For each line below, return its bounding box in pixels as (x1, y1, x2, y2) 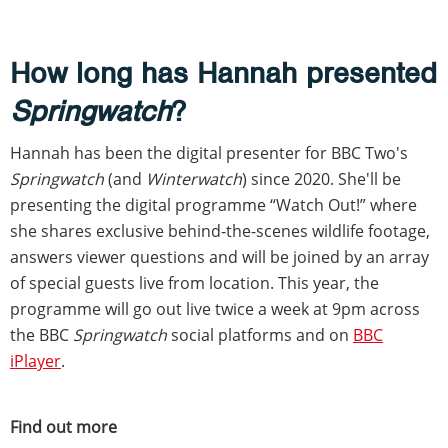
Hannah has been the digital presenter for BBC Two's (10, 141, 408, 164)
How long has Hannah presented (10, 54, 437, 91)
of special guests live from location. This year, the (10, 271, 379, 294)
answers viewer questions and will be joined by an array (10, 245, 429, 268)
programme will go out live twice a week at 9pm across (10, 297, 420, 320)
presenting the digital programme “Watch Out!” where (10, 193, 417, 216)
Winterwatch (146, 167, 242, 190)
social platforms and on (171, 323, 353, 346)
